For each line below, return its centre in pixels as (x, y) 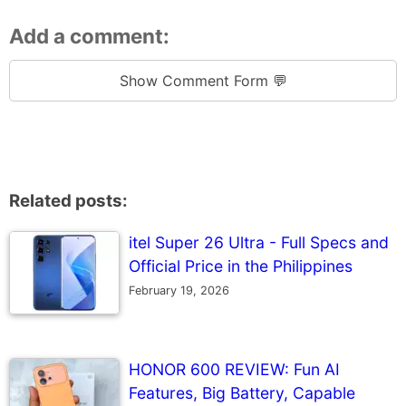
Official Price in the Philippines (241, 266)
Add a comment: (89, 36)
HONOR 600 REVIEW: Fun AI (234, 370)
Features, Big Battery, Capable (242, 393)
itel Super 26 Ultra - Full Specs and (259, 243)
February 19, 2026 (179, 291)
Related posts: (68, 201)
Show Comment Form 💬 (203, 81)
